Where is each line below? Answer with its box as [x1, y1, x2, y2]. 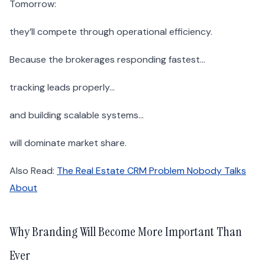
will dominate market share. [9, 137, 127, 150]
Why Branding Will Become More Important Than [9, 223, 242, 241]
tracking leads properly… [9, 81, 115, 94]
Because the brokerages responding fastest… [9, 53, 205, 66]
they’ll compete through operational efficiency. [9, 25, 212, 38]
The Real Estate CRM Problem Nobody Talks [57, 164, 246, 177]
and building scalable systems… [9, 109, 144, 122]
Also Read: [9, 164, 57, 177]
